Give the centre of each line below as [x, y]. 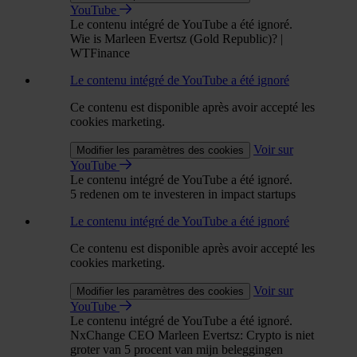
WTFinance [100, 53]
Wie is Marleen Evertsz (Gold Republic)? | [177, 38]
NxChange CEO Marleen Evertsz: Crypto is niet [192, 335]
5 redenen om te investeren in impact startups [183, 194]
